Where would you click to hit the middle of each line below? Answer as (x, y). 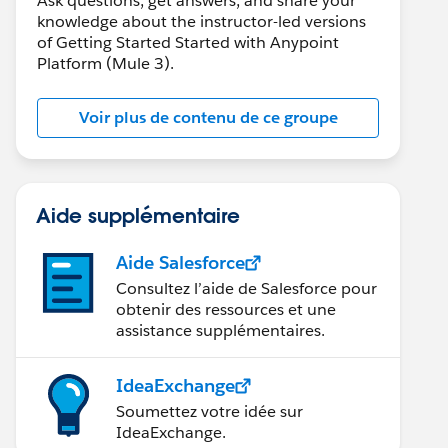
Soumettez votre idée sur (209, 411)
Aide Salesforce (180, 262)
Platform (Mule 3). (105, 63)
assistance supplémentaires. (220, 330)
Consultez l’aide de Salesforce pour (246, 288)
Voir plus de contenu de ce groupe (208, 117)
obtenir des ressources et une (226, 309)
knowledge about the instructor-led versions (201, 21)
